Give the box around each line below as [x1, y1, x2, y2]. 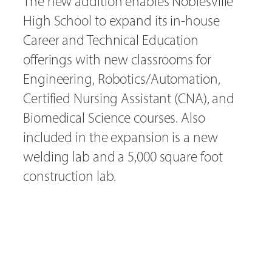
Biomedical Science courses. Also [23, 109, 205, 127]
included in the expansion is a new [23, 129, 218, 146]
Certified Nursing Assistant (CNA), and [23, 90, 235, 107]
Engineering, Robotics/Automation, [23, 70, 220, 88]
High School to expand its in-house [23, 12, 220, 30]
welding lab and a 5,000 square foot [23, 148, 223, 166]
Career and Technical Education [23, 32, 199, 49]
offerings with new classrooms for [23, 51, 211, 69]
